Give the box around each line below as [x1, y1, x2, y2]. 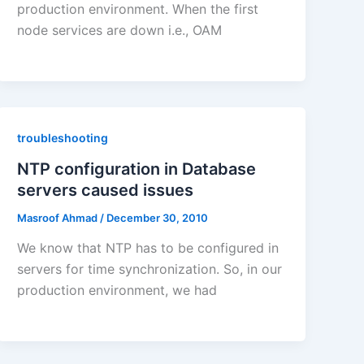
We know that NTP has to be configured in [17, 240, 279, 257]
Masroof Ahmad [17, 210, 101, 224]
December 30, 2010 [106, 210, 209, 224]
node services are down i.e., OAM [17, 21, 223, 38]
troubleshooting [17, 130, 109, 145]
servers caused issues [17, 180, 194, 200]
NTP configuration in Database [17, 158, 257, 179]
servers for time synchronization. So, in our [17, 261, 283, 278]
